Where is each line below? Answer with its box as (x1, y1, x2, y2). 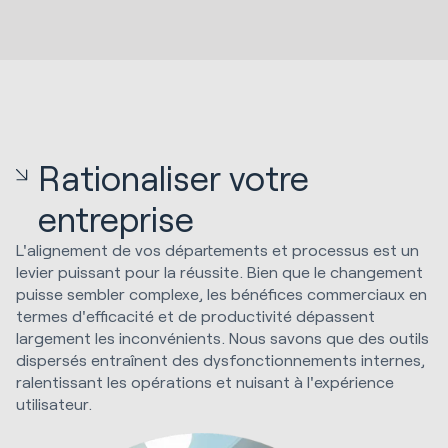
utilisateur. (16, 394, 92, 414)
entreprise (38, 198, 195, 240)
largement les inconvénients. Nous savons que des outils (16, 328, 429, 348)
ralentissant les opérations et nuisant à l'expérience (16, 372, 394, 392)
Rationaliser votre (38, 157, 310, 199)
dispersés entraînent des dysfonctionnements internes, (16, 350, 425, 370)
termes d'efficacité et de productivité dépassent (16, 306, 375, 326)
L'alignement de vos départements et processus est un (16, 240, 419, 260)
